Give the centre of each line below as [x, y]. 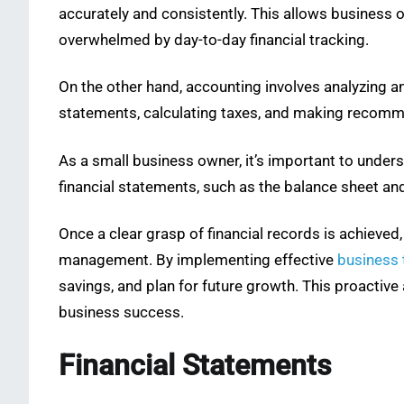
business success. [121, 312]
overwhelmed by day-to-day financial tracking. [214, 41]
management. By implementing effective [198, 260]
